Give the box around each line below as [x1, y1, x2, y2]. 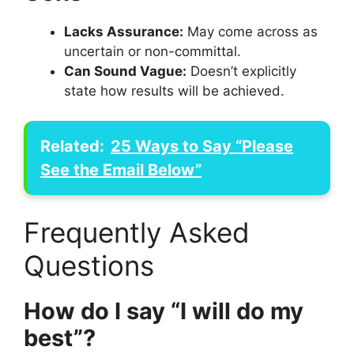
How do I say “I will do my [24, 296, 303, 325]
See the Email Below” [40, 160, 201, 179]
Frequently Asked [24, 215, 250, 249]
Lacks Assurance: [64, 23, 183, 40]
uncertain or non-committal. [64, 43, 241, 59]
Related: [40, 137, 104, 156]
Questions [24, 248, 154, 282]
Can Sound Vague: [64, 62, 186, 79]
